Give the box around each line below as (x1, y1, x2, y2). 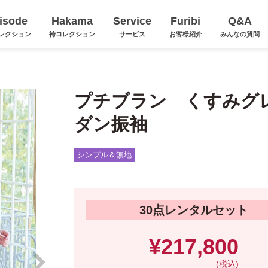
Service (112, 15, 151, 27)
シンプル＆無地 (77, 150, 132, 159)
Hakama (51, 15, 93, 27)
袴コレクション (48, 31, 95, 38)
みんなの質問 (220, 31, 260, 38)
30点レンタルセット (139, 203, 248, 217)
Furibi (170, 15, 200, 27)
